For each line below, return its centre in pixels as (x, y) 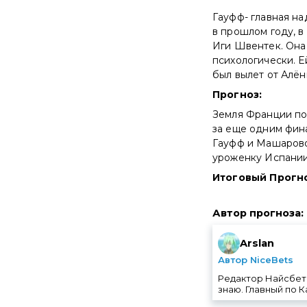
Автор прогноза (257, 213)
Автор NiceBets (256, 259)
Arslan (257, 243)
